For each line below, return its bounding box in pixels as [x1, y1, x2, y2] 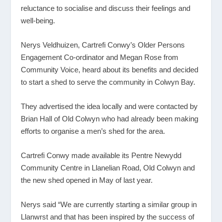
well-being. [21, 16, 55, 25]
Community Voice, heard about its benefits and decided [21, 65, 199, 74]
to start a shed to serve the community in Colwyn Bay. [21, 78, 196, 87]
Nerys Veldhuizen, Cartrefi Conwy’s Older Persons [21, 41, 185, 50]
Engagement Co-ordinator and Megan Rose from [21, 53, 179, 62]
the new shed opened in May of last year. [21, 176, 153, 185]
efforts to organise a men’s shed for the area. [21, 127, 166, 136]
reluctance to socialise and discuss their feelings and [21, 4, 191, 13]
